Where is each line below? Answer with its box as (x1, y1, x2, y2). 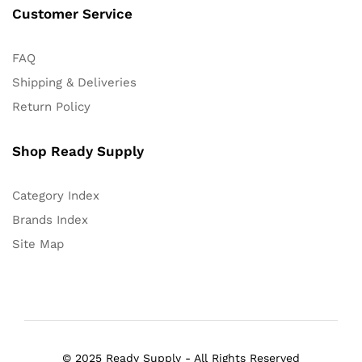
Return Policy (12, 99, 90, 115)
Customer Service (12, 6, 133, 23)
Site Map (12, 237, 64, 252)
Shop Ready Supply (12, 143, 144, 160)
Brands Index (12, 213, 88, 228)
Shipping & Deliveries (12, 75, 137, 90)
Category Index (12, 188, 99, 204)
